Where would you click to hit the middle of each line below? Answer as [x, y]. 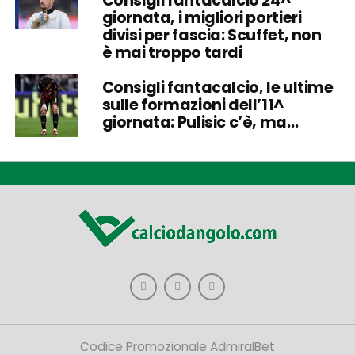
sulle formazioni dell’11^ [193, 105]
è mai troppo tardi [172, 53]
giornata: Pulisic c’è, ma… [200, 122]
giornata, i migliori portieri [202, 18]
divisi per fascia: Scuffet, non [212, 35]
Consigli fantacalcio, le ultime [218, 88]
